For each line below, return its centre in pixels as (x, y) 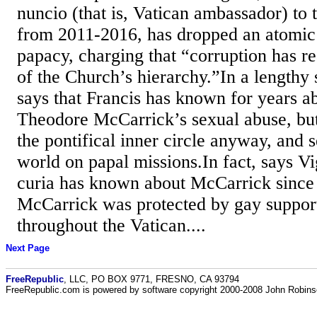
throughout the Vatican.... (111, 225)
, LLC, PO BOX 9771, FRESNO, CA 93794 (151, 279)
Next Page (28, 248)
